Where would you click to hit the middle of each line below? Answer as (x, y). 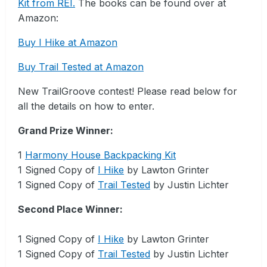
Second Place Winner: (70, 209)
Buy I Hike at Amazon (68, 42)
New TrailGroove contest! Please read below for (128, 91)
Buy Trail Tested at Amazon (81, 66)
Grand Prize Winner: (66, 130)
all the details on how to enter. (86, 106)
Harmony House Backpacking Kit (100, 155)
